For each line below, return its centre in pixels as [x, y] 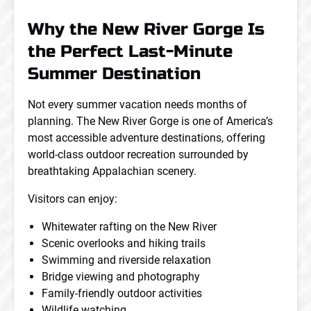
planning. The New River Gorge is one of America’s [150, 121]
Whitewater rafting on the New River [129, 227]
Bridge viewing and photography [121, 277]
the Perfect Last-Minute [130, 52]
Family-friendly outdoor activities [122, 293]
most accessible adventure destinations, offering [146, 138]
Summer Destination [114, 74]
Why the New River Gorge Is [146, 30]
